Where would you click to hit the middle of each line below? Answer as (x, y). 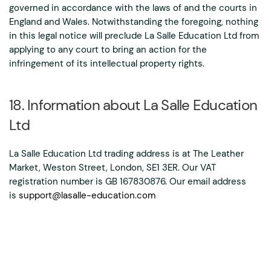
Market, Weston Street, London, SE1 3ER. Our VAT (113, 168)
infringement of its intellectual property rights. (107, 64)
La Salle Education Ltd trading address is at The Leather (126, 154)
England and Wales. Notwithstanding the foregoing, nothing (134, 22)
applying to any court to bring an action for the (108, 50)
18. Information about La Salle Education (133, 105)
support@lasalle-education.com (87, 195)
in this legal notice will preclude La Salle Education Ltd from (134, 36)
